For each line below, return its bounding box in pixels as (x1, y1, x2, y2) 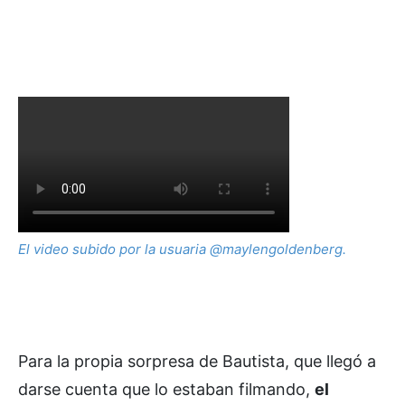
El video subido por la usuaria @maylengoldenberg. (18, 240, 346, 258)
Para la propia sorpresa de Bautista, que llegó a (18, 351, 376, 371)
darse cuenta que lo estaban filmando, (18, 379, 315, 399)
